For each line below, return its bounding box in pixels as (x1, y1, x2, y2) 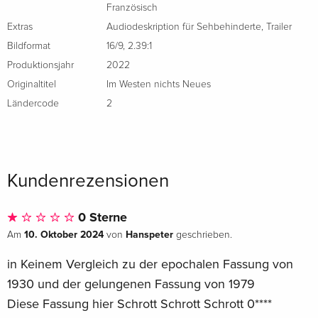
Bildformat (7, 40, 50, 51)
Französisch (106, 2, 158, 13)
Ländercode (7, 98, 59, 109)
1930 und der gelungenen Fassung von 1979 (7, 275, 255, 292)
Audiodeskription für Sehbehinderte (106, 21, 261, 32)
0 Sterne (75, 209, 127, 225)
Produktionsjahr (7, 60, 74, 70)
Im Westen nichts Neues (106, 79, 211, 89)
